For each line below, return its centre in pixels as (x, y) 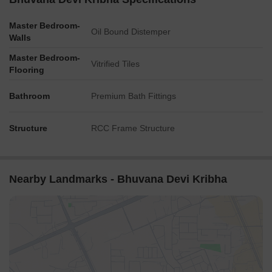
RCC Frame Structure (133, 128)
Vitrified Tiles (115, 64)
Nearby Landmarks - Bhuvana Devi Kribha (118, 179)
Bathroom (29, 96)
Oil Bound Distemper (131, 32)
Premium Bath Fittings (134, 96)
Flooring (27, 70)
